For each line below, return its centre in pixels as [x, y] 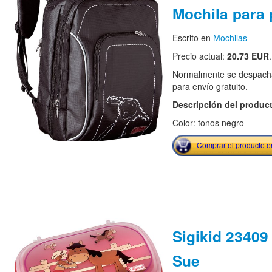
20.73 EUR [248, 56]
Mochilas [230, 38]
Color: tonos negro [208, 123]
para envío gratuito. [210, 86]
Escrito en [192, 38]
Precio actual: [199, 56]
